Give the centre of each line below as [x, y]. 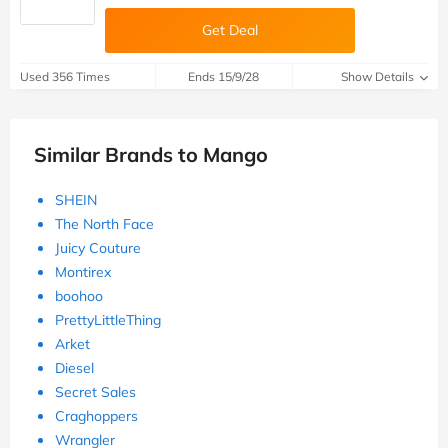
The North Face [104, 224]
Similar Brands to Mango [151, 155]
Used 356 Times [65, 77]
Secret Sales [95, 392]
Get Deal [230, 30]
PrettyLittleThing [108, 320]
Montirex [83, 272]
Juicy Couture [98, 248]
